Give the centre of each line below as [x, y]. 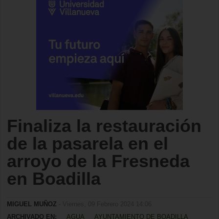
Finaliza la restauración [104, 126]
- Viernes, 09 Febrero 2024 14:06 [104, 204]
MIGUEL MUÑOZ [32, 204]
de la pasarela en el [88, 143]
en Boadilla [54, 179]
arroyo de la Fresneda [98, 161]
